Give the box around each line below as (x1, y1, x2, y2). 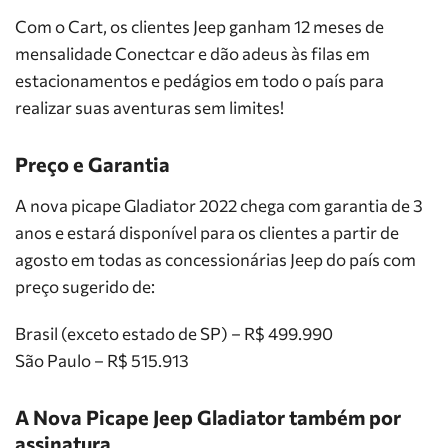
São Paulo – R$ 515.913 (15, 350, 189, 371)
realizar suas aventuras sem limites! (15, 97, 284, 118)
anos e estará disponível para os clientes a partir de (15, 222, 399, 243)
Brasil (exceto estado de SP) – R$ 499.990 (15, 323, 333, 344)
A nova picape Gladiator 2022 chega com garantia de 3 (15, 195, 423, 216)
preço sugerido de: (15, 276, 155, 297)
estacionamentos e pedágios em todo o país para (15, 70, 384, 91)
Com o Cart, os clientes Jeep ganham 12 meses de (15, 16, 384, 37)
